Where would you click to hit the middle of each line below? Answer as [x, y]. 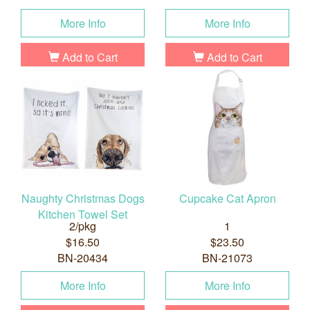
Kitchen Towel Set [83, 215]
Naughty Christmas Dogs [83, 199]
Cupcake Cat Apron [227, 199]
